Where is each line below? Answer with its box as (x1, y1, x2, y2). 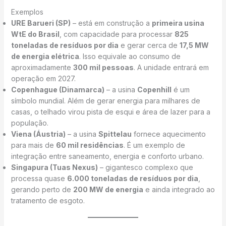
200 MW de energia (73, 185, 143, 194)
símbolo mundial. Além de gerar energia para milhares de (11, 96, 200, 105)
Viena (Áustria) (11, 129, 66, 138)
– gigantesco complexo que (97, 162, 193, 172)
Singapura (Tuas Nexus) (11, 162, 98, 172)
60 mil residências (55, 140, 124, 149)
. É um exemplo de (123, 140, 185, 149)
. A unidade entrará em (133, 63, 209, 72)
